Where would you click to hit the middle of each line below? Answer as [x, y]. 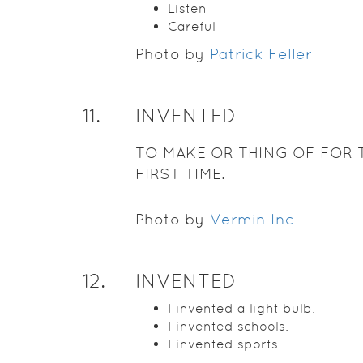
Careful [191, 26]
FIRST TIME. [179, 174]
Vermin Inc [252, 219]
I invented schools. [228, 326]
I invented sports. [224, 344]
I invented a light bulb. [241, 308]
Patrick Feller [261, 54]
